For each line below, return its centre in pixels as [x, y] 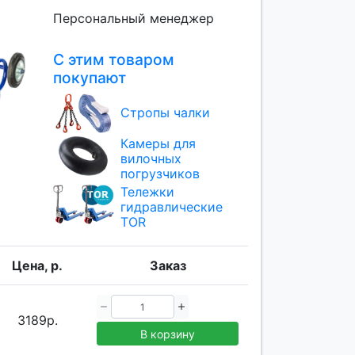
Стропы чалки [165, 113]
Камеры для [158, 144]
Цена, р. [37, 266]
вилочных [151, 159]
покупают [89, 77]
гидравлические [171, 207]
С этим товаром [113, 59]
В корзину [168, 334]
